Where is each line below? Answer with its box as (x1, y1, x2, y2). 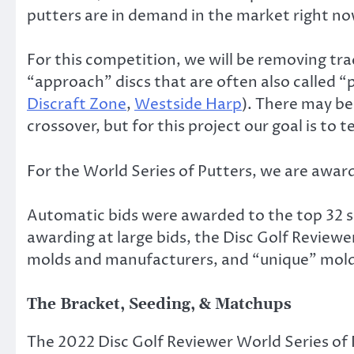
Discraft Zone (27, 94, 126, 115)
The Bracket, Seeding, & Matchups (27, 295, 292, 314)
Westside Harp (134, 94, 242, 115)
